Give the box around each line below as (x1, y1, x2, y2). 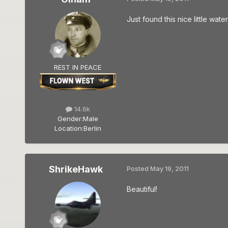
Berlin (83, 124, 101, 133)
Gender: (57, 115, 83, 123)
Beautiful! (126, 185, 157, 194)
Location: (54, 124, 83, 133)
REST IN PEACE (54, 63, 102, 72)
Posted (126, 164, 150, 173)
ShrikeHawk (48, 164, 103, 175)
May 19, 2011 (150, 164, 189, 173)
